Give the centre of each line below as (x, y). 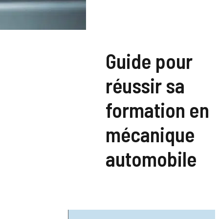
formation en (157, 109)
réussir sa (145, 85)
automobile (151, 158)
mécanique (150, 134)
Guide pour (149, 61)
